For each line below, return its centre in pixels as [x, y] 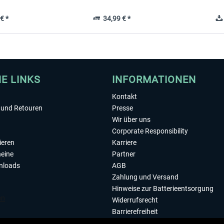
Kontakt [124, 96]
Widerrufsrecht [135, 200]
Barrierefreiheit [135, 211]
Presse [122, 108]
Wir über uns [131, 119]
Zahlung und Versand [145, 177]
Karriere [124, 142]
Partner [124, 154]
